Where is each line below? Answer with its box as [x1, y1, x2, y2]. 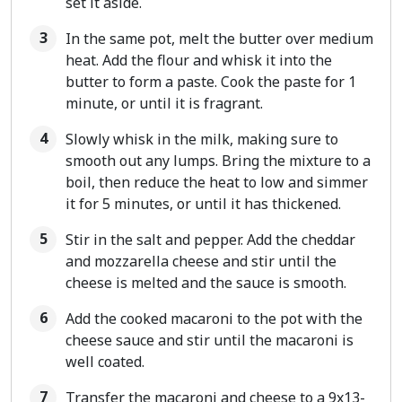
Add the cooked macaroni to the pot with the [66, 309, 363, 329]
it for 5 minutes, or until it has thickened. [66, 194, 341, 214]
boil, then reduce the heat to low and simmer [66, 172, 368, 193]
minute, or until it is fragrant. [66, 93, 263, 114]
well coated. [66, 352, 144, 372]
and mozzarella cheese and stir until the [66, 251, 336, 272]
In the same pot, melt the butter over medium [66, 29, 373, 49]
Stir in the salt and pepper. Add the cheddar [66, 230, 355, 250]
